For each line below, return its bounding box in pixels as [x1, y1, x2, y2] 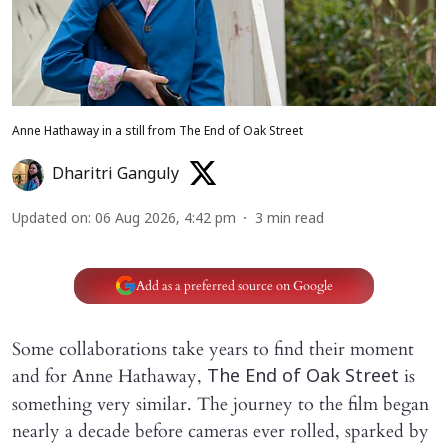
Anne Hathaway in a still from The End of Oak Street [12, 125, 303, 140]
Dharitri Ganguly [52, 165, 179, 186]
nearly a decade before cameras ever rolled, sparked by [12, 419, 429, 445]
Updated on [12, 211, 88, 229]
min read [267, 211, 324, 229]
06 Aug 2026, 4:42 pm [95, 211, 236, 229]
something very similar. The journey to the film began [12, 392, 429, 418]
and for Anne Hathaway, [12, 364, 207, 390]
